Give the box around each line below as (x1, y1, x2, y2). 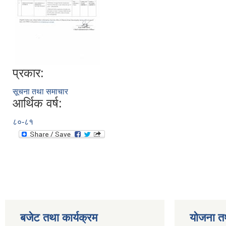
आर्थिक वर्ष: (13, 96, 62, 110)
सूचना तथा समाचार (13, 87, 68, 96)
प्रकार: (13, 66, 44, 80)
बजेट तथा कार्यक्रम (20, 211, 97, 224)
